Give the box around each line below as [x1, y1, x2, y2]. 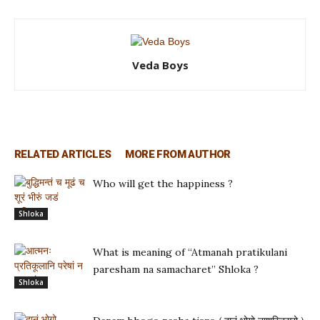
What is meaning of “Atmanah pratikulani [93, 246, 287, 259]
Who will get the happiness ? [93, 177, 233, 190]
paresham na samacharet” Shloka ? [93, 263, 259, 276]
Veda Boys [131, 58, 189, 72]
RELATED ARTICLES [14, 148, 111, 161]
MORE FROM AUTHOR [125, 148, 231, 161]
